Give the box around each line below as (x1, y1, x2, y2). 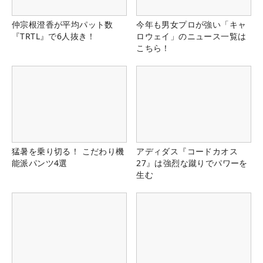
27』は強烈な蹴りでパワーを (136, 157, 248, 168)
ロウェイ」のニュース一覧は (136, 30, 247, 42)
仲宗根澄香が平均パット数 (12, 18, 113, 30)
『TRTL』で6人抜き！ (12, 30, 96, 42)
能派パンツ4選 (12, 157, 68, 168)
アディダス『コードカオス (136, 145, 238, 157)
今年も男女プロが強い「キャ (136, 18, 247, 30)
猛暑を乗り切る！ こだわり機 (12, 145, 124, 157)
